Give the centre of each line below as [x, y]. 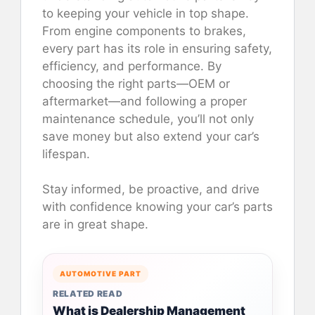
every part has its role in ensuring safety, [157, 48]
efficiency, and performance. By [132, 66]
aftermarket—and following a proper [144, 101]
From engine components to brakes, [144, 31]
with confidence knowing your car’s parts [157, 207]
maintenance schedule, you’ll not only [148, 118]
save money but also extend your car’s [151, 136]
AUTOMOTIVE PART [101, 274]
